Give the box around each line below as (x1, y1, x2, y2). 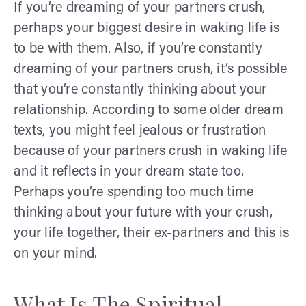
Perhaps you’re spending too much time (14, 185, 254, 199)
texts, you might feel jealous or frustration (14, 124, 266, 138)
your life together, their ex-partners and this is (14, 226, 290, 240)
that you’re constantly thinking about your (14, 83, 267, 97)
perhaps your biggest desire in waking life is (14, 21, 280, 36)
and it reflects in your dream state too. (14, 165, 244, 179)
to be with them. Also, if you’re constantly (14, 42, 262, 56)
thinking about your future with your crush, (14, 206, 273, 220)
